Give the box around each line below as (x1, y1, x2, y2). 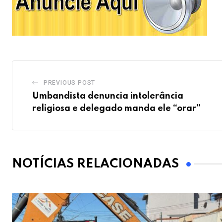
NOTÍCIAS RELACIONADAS (12, 158, 179, 170)
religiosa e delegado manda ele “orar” (32, 104, 201, 113)
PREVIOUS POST (43, 79, 96, 87)
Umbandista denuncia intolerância (32, 92, 183, 101)
